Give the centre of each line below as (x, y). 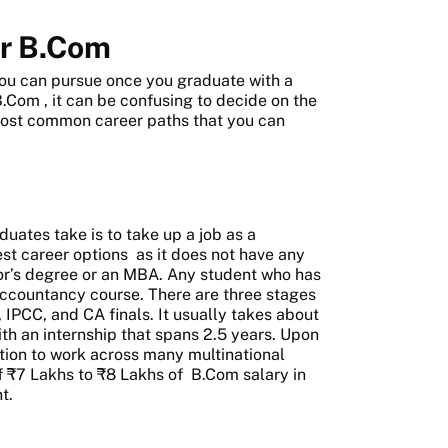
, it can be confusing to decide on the (180, 100)
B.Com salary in (248, 374)
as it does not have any (218, 254)
